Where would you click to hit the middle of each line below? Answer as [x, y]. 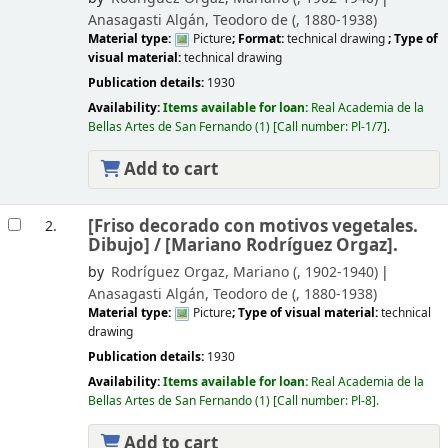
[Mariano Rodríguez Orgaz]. [281, 245]
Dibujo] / [126, 245]
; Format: [259, 38]
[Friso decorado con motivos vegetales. [252, 226]
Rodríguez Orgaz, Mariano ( [203, 272]
